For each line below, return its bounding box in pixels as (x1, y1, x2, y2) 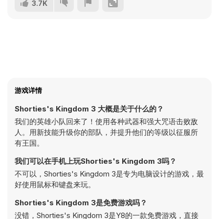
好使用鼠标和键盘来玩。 (15, 180, 95, 189)
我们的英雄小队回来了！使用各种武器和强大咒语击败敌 (15, 117, 198, 126)
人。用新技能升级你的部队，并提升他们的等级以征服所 (15, 128, 198, 137)
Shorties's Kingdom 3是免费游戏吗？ (15, 198, 147, 207)
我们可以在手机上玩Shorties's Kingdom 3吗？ (15, 156, 176, 166)
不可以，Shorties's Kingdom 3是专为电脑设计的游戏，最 (15, 169, 204, 178)
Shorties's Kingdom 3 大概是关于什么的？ (15, 104, 164, 113)
